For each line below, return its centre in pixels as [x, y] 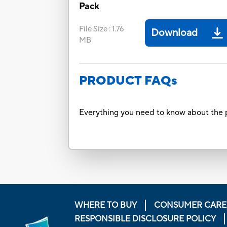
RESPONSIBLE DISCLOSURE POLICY [145, 219]
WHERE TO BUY [105, 205]
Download [175, 33]
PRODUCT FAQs [128, 81]
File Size [93, 29]
